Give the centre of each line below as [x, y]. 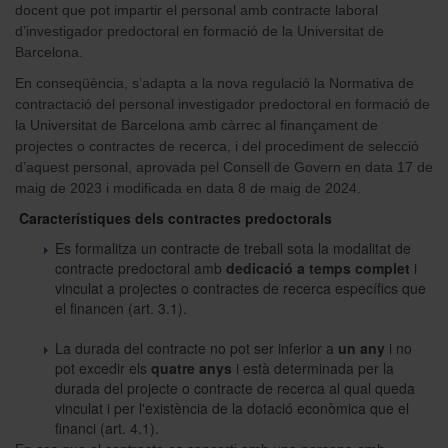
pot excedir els [103, 367]
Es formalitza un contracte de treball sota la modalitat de [233, 247]
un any [363, 347]
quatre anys [191, 367]
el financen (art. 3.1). [121, 307]
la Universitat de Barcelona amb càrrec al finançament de [196, 124]
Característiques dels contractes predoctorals [173, 217]
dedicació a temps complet [318, 267]
